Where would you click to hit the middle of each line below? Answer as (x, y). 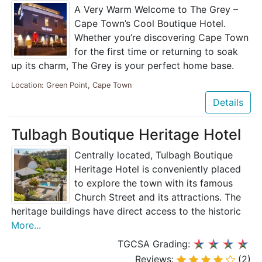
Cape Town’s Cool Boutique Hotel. (150, 23)
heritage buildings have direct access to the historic (126, 211)
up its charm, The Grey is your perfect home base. (123, 65)
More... (26, 225)
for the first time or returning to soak (156, 51)
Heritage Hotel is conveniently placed (158, 169)
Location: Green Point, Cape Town (71, 85)
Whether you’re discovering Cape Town (161, 37)
